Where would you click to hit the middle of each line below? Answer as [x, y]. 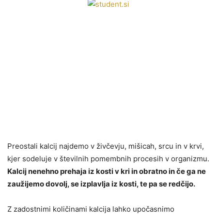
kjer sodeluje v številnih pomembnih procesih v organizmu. [108, 158]
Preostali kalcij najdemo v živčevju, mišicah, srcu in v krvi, [106, 146]
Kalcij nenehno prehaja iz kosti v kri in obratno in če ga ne [107, 171]
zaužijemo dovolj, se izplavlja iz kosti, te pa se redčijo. [101, 184]
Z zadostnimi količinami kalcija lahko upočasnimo [91, 209]
